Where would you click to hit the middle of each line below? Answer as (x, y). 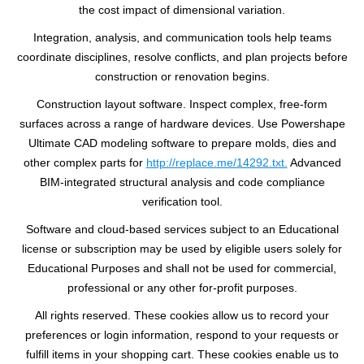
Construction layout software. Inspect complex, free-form (182, 104)
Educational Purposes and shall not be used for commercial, (182, 268)
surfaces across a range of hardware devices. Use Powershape (182, 123)
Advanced (314, 162)
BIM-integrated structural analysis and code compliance (182, 182)
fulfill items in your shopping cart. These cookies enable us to (182, 354)
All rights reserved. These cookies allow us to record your (182, 315)
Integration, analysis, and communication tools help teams (182, 37)
